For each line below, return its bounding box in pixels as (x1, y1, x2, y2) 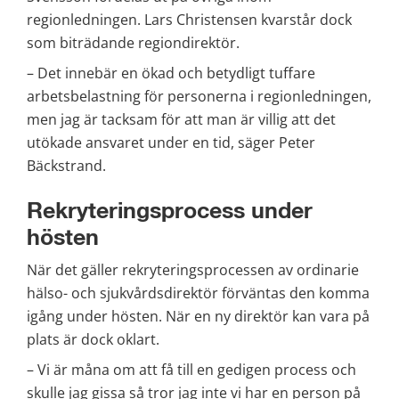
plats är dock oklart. (27, 330, 159, 350)
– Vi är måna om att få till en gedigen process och (27, 360, 356, 380)
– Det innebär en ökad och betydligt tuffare (27, 62, 315, 83)
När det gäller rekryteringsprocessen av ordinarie (27, 260, 359, 281)
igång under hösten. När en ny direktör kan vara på (27, 306, 370, 327)
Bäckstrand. (27, 155, 106, 175)
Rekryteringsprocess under (27, 199, 313, 223)
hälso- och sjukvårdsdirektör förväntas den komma (27, 283, 370, 304)
